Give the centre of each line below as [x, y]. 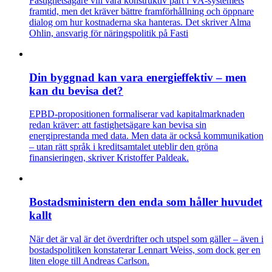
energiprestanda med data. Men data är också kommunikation [146, 136]
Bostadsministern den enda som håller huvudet [146, 202]
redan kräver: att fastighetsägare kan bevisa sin [118, 125]
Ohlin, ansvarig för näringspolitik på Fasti [109, 33]
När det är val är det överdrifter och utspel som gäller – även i [146, 239]
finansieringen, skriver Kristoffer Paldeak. [109, 158]
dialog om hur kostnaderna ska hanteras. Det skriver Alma [140, 22]
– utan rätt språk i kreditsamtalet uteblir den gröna [124, 147]
